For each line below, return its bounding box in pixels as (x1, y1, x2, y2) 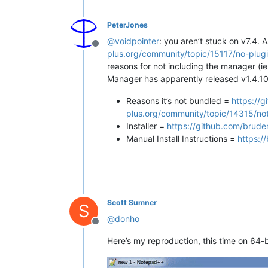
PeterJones (107, 20, 148, 29)
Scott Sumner (107, 197, 157, 207)
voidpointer (115, 35, 159, 46)
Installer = (126, 120, 167, 131)
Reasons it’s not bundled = (126, 95, 232, 106)
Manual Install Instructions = (126, 133, 237, 144)
